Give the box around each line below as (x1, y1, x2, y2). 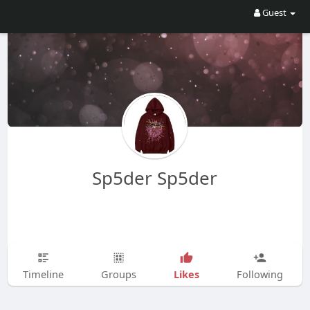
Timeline (22, 267, 64, 281)
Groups (100, 267, 136, 281)
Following (236, 267, 283, 281)
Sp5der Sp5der (92, 165, 218, 190)
